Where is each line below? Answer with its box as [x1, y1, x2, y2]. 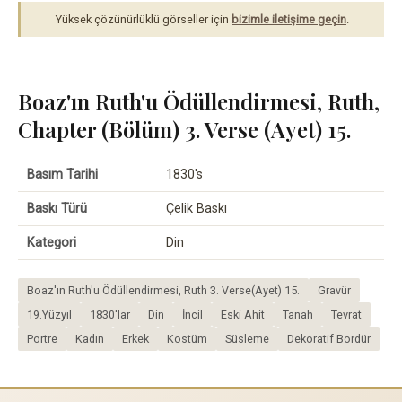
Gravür [318, 283, 351, 297]
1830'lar [90, 307, 130, 321]
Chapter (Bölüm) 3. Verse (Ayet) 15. [18, 114, 351, 144]
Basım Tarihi [27, 166, 98, 182]
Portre [27, 331, 57, 345]
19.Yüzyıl [27, 307, 72, 321]
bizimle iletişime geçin [232, 13, 346, 27]
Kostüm [167, 331, 207, 345]
